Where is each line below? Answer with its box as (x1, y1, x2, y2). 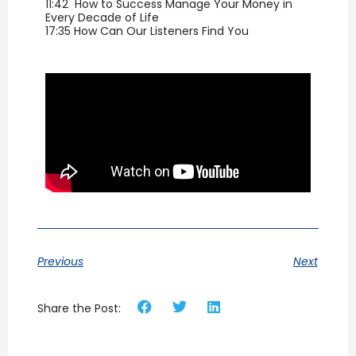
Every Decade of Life (45, 9, 160, 25)
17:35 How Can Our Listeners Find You (45, 22, 250, 39)
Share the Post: (37, 300, 122, 316)
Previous (37, 253, 84, 270)
